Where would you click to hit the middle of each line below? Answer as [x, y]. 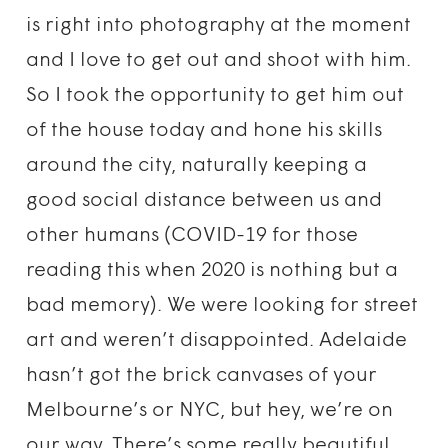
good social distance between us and [204, 201]
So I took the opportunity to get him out [215, 96]
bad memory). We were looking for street [222, 306]
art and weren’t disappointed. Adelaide [217, 341]
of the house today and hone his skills [204, 131]
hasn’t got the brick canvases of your [202, 376]
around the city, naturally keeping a [197, 166]
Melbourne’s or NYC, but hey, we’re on [210, 411]
